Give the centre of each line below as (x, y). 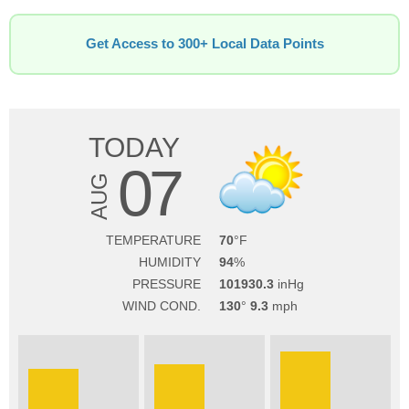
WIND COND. (161, 306)
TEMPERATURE (153, 240)
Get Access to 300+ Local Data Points (204, 44)
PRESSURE (166, 284)
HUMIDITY (169, 262)
